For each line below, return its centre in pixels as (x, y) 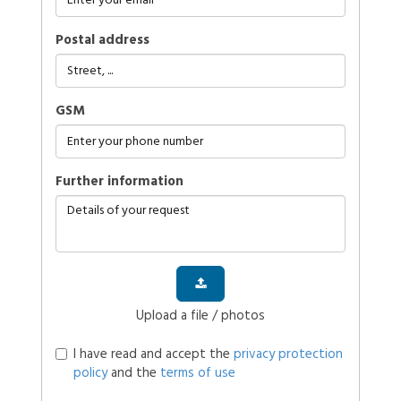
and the (133, 373)
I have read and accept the (153, 354)
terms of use (197, 373)
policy (90, 373)
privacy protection (288, 354)
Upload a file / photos (200, 316)
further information (123, 181)
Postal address (102, 40)
